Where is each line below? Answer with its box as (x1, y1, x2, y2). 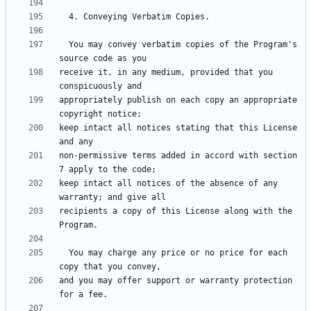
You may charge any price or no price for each (59, 248, 69, 258)
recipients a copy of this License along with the (59, 206, 292, 217)
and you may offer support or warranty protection (59, 276, 292, 286)
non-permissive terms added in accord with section (59, 151, 297, 161)
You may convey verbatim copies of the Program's (59, 40, 69, 50)
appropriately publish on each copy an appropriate (59, 95, 297, 106)
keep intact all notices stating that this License (59, 123, 297, 133)
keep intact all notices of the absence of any (59, 178, 278, 189)
